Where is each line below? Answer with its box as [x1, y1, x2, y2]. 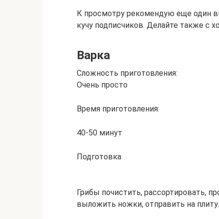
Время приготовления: [77, 104, 159, 114]
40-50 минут [77, 128, 122, 138]
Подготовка [77, 152, 121, 162]
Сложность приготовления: [77, 68, 177, 78]
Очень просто [77, 80, 128, 90]
